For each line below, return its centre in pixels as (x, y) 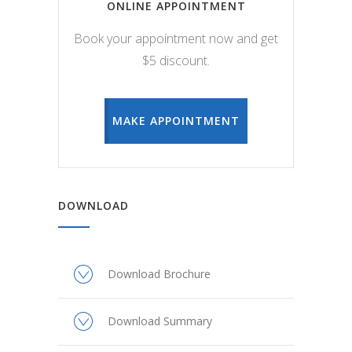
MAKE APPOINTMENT (176, 121)
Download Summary (160, 321)
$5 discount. (176, 61)
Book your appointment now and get (176, 39)
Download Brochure (159, 274)
